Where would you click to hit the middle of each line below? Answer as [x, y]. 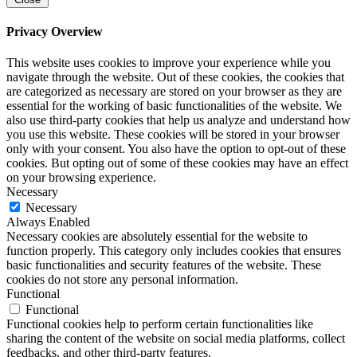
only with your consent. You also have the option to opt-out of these [176, 149]
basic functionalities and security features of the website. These [164, 265]
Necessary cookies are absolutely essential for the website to [157, 237]
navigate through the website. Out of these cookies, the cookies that [175, 77]
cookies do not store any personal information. [122, 280]
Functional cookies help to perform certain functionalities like [160, 324]
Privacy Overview [55, 31]
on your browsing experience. [81, 178]
